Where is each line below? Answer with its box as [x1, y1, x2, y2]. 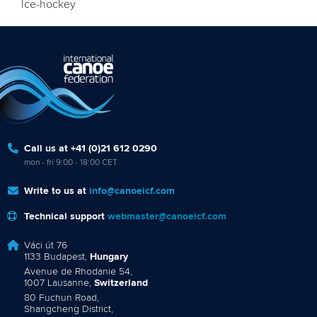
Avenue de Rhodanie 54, [24, 266, 132, 277]
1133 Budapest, [24, 251, 90, 262]
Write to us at [24, 185, 89, 196]
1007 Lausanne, [24, 277, 94, 288]
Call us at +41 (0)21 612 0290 [24, 143, 157, 154]
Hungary [90, 251, 128, 262]
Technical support [24, 211, 108, 221]
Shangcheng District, [24, 304, 113, 314]
